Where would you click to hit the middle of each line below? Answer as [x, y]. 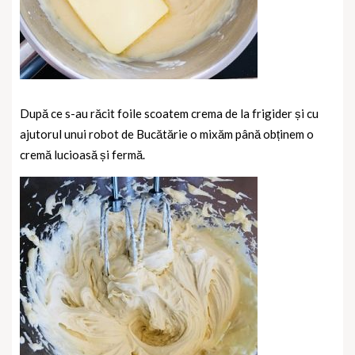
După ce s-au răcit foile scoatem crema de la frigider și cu [169, 113]
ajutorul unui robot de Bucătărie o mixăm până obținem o [167, 134]
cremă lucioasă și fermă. [82, 154]
